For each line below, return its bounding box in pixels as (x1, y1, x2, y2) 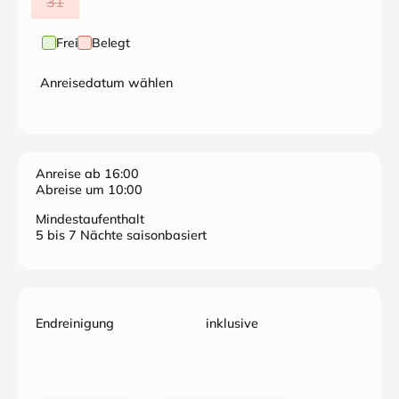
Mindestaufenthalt (36, 211, 144, 227)
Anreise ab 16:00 (36, 166, 139, 182)
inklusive (206, 315, 258, 331)
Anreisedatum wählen (40, 75, 173, 91)
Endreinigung (36, 315, 114, 331)
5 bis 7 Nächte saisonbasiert (36, 227, 207, 243)
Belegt (92, 35, 130, 51)
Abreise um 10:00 (36, 182, 142, 198)
